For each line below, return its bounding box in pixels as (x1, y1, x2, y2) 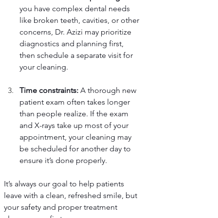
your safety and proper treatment (4, 202, 119, 212)
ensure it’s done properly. (19, 156, 107, 165)
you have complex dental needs (19, 4, 132, 14)
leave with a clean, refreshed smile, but (4, 191, 139, 200)
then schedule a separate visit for (19, 51, 135, 60)
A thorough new (78, 86, 138, 95)
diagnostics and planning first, (19, 39, 126, 49)
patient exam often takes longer (19, 97, 132, 107)
